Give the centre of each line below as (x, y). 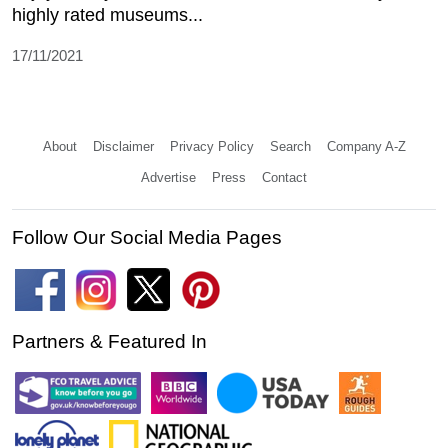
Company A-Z (366, 147)
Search (290, 147)
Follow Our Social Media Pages (147, 238)
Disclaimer (123, 147)
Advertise (168, 178)
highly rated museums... (107, 15)
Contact (284, 178)
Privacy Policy (211, 147)
